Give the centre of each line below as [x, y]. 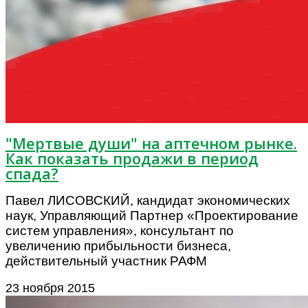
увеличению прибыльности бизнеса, [118, 245]
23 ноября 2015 [50, 288]
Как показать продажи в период [132, 158]
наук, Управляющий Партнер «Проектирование [152, 215]
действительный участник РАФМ [106, 261]
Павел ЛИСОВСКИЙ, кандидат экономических [148, 200]
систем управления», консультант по [120, 230]
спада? [32, 173]
